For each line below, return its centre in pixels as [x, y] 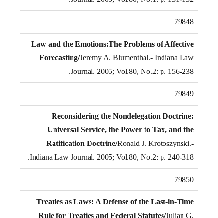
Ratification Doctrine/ [82, 143]
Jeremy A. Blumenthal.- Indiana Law [137, 57]
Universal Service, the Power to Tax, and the [120, 129]
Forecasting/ [60, 57]
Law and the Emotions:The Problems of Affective [112, 44]
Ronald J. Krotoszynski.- [155, 143]
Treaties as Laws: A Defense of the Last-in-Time [115, 201]
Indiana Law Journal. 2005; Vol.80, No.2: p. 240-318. [112, 157]
